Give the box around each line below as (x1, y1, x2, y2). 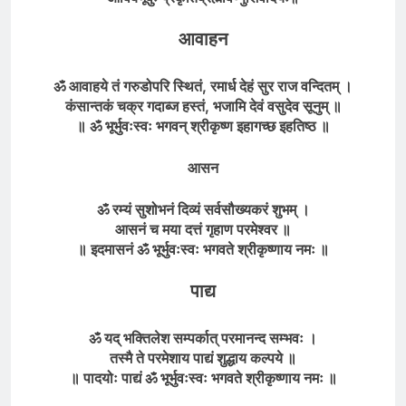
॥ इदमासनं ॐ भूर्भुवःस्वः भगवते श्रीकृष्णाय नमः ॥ (77, 239, 329, 258)
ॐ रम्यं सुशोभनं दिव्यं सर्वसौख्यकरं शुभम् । (96, 199, 310, 218)
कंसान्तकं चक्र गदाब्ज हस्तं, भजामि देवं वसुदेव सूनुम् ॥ (64, 96, 342, 115)
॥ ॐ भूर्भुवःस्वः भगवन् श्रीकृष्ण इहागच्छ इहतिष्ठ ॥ (76, 116, 330, 135)
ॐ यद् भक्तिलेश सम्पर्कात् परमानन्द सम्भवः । (89, 328, 317, 347)
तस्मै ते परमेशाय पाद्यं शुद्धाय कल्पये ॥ (110, 348, 296, 367)
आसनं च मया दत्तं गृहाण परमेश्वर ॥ (115, 219, 291, 238)
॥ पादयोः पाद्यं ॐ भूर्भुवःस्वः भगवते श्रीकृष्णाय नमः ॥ (69, 368, 337, 387)
